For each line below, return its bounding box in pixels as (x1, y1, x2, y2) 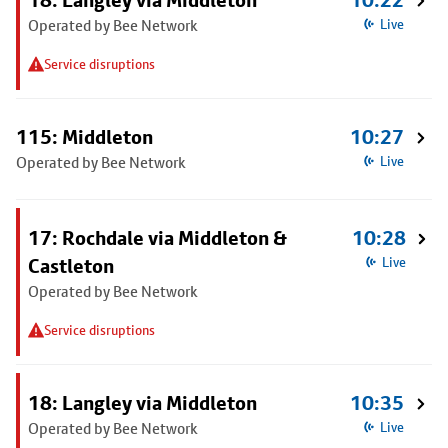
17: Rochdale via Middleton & (28, 226, 287, 250)
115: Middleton (16, 125, 153, 149)
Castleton (28, 254, 114, 278)
